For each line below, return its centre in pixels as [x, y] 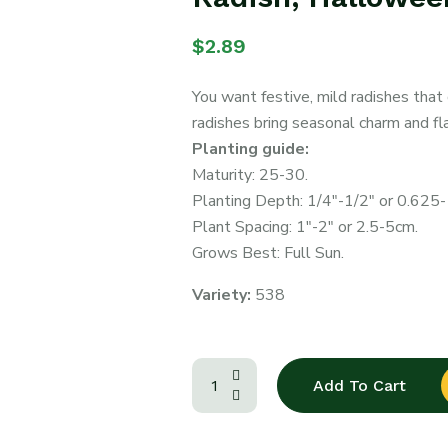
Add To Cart [359, 385]
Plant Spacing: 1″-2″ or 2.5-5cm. [304, 227]
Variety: [223, 295]
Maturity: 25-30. [249, 175]
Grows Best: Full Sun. [267, 253]
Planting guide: [250, 149]
